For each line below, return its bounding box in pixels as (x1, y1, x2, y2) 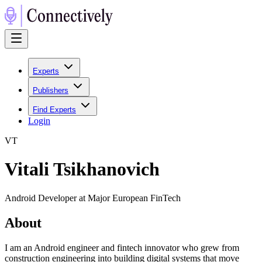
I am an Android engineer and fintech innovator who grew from (5, 242, 239, 253)
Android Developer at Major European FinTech (5, 192, 181, 203)
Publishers (33, 86, 68, 95)
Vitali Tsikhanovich (5, 158, 160, 180)
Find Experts (33, 105, 76, 114)
